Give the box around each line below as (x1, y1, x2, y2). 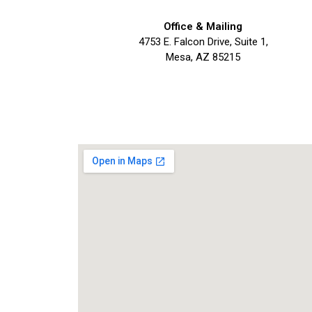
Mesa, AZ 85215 (166, 51, 241, 63)
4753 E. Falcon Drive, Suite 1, (138, 36, 268, 48)
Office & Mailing (164, 20, 243, 33)
